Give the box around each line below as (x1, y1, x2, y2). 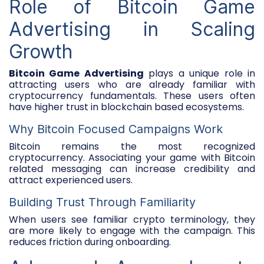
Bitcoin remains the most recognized (9, 139, 255, 153)
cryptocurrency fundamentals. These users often (9, 88, 255, 103)
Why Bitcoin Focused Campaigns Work (9, 121, 223, 136)
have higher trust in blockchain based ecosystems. (9, 100, 244, 114)
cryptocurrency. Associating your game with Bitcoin (9, 150, 255, 164)
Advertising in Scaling (9, 17, 255, 41)
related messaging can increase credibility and (9, 161, 255, 176)
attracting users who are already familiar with (9, 77, 255, 91)
